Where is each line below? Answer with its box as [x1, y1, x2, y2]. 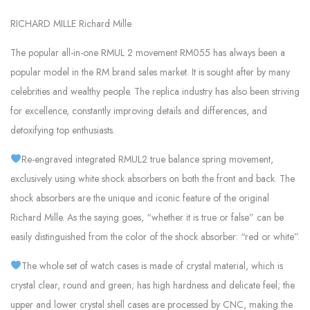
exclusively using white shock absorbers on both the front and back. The [10, 171, 295, 185]
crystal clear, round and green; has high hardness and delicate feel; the [10, 277, 295, 292]
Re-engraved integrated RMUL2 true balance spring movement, [21, 152, 273, 166]
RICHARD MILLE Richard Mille [10, 16, 131, 30]
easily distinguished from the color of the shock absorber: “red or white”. [10, 229, 300, 244]
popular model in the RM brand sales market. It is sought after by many [10, 64, 290, 79]
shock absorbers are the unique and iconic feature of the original [10, 190, 269, 205]
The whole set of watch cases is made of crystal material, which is [21, 258, 283, 273]
